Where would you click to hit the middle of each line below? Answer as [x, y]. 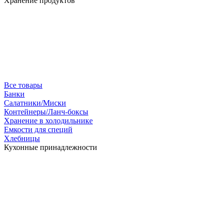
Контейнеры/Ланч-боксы [46, 112]
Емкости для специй [38, 129]
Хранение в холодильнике [48, 121]
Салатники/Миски [35, 103]
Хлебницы [22, 138]
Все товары [23, 85]
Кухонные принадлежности [51, 147]
